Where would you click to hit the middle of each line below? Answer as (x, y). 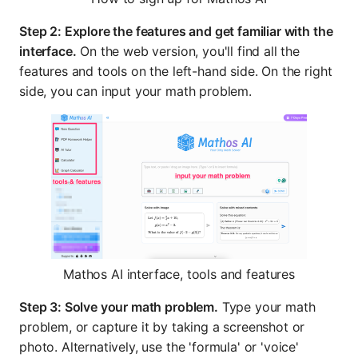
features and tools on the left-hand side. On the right (176, 72)
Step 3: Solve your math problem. (119, 306)
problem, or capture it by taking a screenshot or (162, 326)
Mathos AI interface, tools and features (179, 274)
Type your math (267, 306)
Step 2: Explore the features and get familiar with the (176, 32)
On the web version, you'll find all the (188, 52)
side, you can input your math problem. (135, 91)
